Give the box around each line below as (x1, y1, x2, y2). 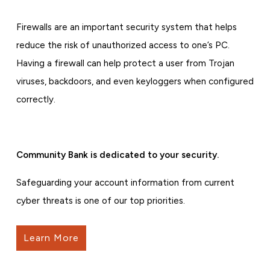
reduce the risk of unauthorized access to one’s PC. (16, 40, 230, 51)
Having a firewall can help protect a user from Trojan (16, 58, 234, 69)
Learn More (23, 232, 79, 244)
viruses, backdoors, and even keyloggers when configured (16, 76, 254, 87)
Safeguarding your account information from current (16, 177, 234, 189)
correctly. (16, 94, 55, 105)
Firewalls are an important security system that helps (16, 22, 237, 33)
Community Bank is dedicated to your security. (16, 149, 219, 161)
